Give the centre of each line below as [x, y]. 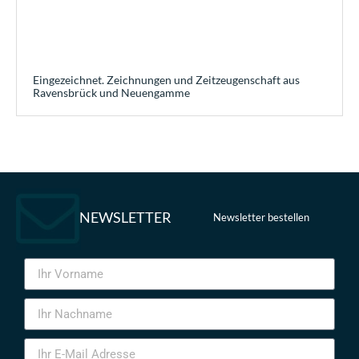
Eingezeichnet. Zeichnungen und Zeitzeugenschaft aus [166, 79]
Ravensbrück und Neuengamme [111, 92]
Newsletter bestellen [261, 218]
